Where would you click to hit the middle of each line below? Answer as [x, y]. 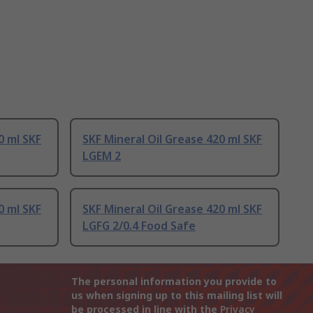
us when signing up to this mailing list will [177, 296]
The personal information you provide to [174, 282]
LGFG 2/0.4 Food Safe [139, 226]
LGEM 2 [102, 156]
